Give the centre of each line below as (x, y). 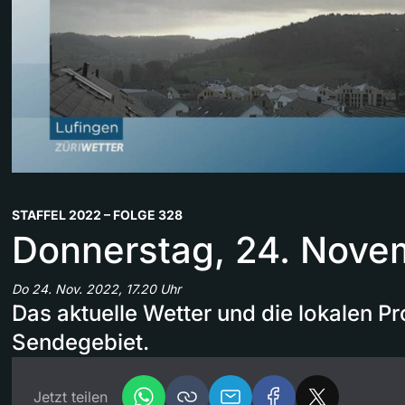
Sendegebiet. (80, 342)
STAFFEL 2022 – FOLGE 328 (97, 214)
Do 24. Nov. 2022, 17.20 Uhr (96, 288)
